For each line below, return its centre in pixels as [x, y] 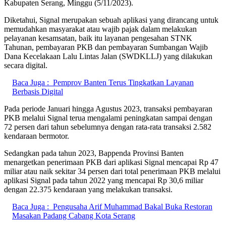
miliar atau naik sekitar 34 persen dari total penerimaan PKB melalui [112, 171]
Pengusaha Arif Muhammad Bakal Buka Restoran [133, 206]
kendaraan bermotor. [37, 136]
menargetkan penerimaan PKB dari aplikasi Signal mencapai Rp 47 [111, 162]
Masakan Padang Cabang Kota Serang [74, 215]
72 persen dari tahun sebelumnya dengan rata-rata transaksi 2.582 [108, 127]
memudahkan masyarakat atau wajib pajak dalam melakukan [100, 29]
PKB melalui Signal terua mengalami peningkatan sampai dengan [108, 118]
